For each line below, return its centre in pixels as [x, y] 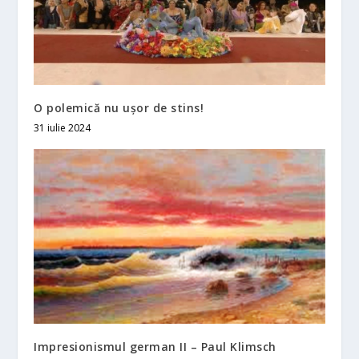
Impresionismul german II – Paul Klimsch [155, 346]
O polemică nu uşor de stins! [119, 107]
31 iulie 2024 [63, 127]
